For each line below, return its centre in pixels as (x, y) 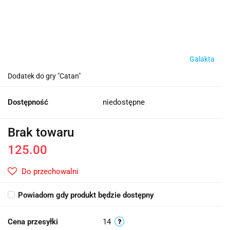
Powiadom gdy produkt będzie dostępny (86, 195)
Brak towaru (41, 133)
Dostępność (28, 102)
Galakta (202, 59)
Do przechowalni (50, 172)
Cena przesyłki (33, 222)
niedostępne (124, 102)
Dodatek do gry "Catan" (44, 76)
